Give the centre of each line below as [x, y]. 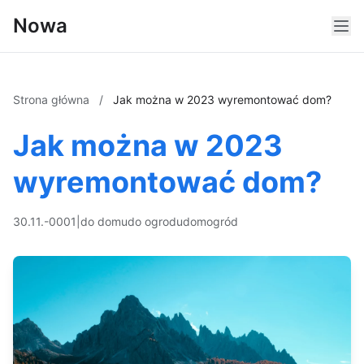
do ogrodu [155, 221]
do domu [104, 221]
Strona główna [53, 100]
